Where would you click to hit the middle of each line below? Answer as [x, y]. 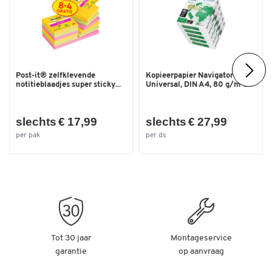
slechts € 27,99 [186, 122]
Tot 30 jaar [71, 238]
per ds [156, 135]
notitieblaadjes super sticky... [68, 84]
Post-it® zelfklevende [56, 75]
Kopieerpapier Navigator [189, 75]
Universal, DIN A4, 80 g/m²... [197, 84]
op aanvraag [201, 251]
